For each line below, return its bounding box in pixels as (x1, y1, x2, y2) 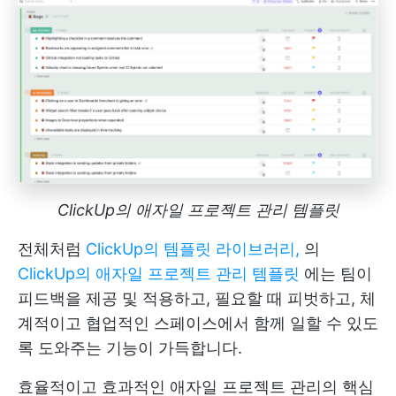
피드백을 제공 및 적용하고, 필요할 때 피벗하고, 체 (18, 288, 376, 308)
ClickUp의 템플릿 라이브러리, (86, 239, 300, 258)
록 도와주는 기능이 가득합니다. (18, 338, 242, 357)
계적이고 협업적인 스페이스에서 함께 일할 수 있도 (18, 313, 378, 332)
